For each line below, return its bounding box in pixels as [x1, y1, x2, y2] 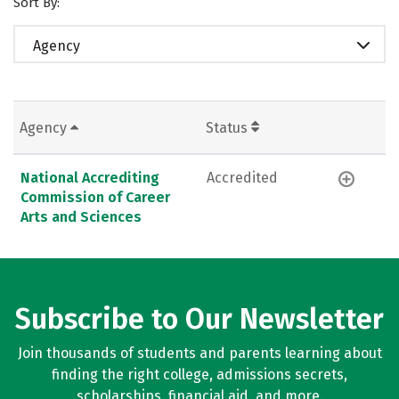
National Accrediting [20, 168, 159, 186]
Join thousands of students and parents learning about [17, 345, 382, 362]
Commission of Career [20, 188, 170, 206]
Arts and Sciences [20, 208, 142, 225]
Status [206, 118, 251, 136]
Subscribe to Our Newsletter [15, 302, 384, 336]
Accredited [207, 168, 278, 186]
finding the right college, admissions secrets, [52, 366, 347, 383]
